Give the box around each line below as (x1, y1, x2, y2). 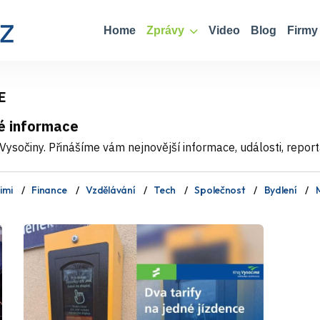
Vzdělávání (86, 184, 135, 196)
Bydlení (264, 184, 296, 196)
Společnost (194, 184, 245, 196)
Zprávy (146, 24, 187, 36)
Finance (31, 184, 67, 196)
